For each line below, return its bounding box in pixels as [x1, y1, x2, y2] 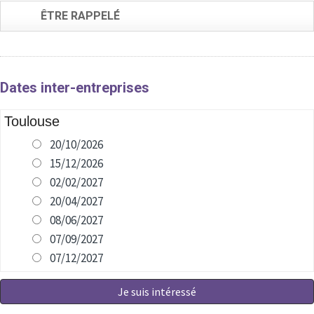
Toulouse [4, 113, 60, 129]
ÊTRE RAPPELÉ [41, 8, 120, 22]
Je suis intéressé [118, 284, 196, 299]
